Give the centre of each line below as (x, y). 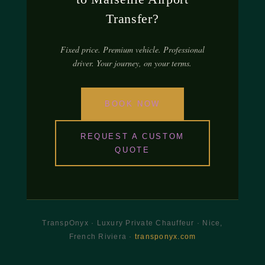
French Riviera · (102, 236)
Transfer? (132, 18)
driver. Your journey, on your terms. (132, 63)
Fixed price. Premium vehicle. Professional (132, 49)
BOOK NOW (132, 104)
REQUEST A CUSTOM (132, 136)
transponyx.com (165, 236)
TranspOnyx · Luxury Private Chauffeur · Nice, (132, 223)
